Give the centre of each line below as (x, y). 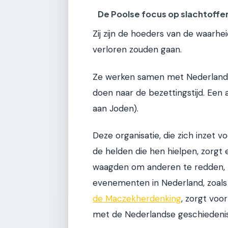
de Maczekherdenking (137, 199)
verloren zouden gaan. (137, 50)
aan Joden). (116, 108)
